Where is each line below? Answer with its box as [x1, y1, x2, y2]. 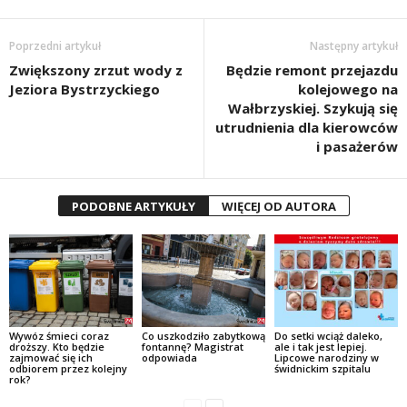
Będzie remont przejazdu [226, 61, 398, 80]
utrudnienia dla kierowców [215, 118, 398, 137]
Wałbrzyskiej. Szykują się [228, 99, 398, 118]
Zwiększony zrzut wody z [9, 61, 183, 80]
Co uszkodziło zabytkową [141, 329, 265, 343]
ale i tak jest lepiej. [273, 340, 367, 354]
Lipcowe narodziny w [273, 351, 379, 365]
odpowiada [141, 351, 197, 365]
